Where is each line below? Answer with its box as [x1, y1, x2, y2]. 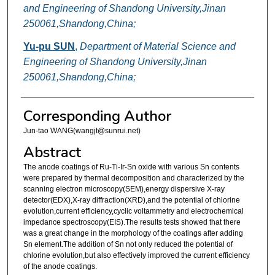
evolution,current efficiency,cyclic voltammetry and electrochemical [23, 206, 244, 215]
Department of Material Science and [79, 41, 236, 52]
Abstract [23, 142, 81, 162]
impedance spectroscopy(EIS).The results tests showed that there [23, 217, 241, 227]
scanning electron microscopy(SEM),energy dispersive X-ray [23, 184, 225, 193]
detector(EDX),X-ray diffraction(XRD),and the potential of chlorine [23, 195, 240, 204]
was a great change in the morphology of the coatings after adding [23, 228, 243, 238]
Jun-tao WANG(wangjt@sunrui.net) [23, 126, 141, 136]
